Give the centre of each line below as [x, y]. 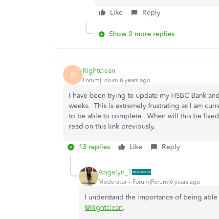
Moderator [112, 182]
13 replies [94, 147]
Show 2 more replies [142, 34]
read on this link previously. [112, 126]
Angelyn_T [115, 172]
